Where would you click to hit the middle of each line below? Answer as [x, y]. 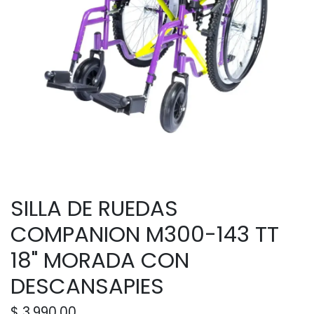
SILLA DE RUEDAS [94, 209]
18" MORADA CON [100, 261]
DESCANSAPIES [87, 287]
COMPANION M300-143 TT [145, 235]
